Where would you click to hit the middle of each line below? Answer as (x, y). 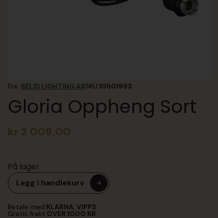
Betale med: (27, 207)
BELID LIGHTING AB (53, 86)
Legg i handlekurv (50, 183)
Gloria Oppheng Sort (102, 106)
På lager (24, 167)
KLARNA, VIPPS (71, 207)
